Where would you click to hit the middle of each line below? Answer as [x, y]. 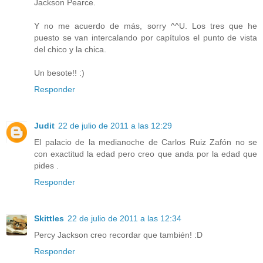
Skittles [49, 219]
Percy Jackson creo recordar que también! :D [118, 235]
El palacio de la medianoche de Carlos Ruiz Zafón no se [146, 142]
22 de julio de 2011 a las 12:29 [115, 126]
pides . [46, 166]
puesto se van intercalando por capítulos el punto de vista [146, 38]
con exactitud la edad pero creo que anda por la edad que [146, 154]
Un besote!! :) [59, 73]
